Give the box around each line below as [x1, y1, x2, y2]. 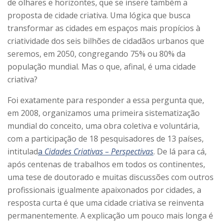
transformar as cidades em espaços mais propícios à [7, 23, 200, 34]
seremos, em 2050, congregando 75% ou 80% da [7, 48, 185, 60]
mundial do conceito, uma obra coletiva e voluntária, [7, 120, 200, 132]
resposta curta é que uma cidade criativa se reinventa [7, 197, 204, 209]
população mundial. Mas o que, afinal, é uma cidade [7, 61, 196, 73]
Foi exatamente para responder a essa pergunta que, [7, 95, 204, 106]
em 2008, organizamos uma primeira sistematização [7, 108, 200, 119]
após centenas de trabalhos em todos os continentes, [7, 159, 205, 170]
